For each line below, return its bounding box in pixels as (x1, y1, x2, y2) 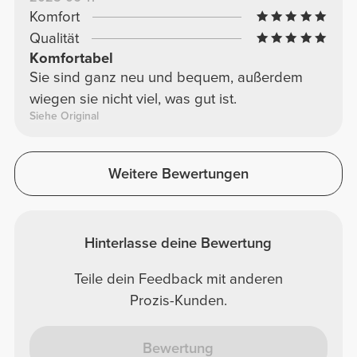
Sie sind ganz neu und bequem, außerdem (29, 68, 303, 86)
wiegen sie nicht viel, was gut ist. (29, 89, 237, 108)
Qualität (29, 29, 79, 47)
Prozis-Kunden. (129, 291, 227, 309)
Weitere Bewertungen (108, 165, 249, 183)
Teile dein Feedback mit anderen (73, 269, 283, 288)
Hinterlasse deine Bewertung (84, 233, 273, 252)
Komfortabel (29, 49, 113, 67)
